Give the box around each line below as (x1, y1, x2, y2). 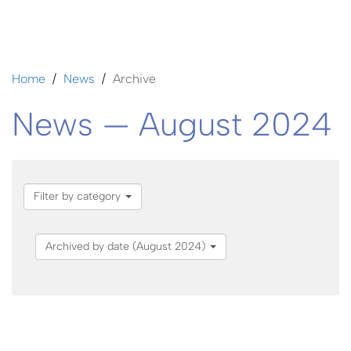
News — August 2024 (12, 103, 332, 143)
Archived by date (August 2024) (45, 239, 208, 253)
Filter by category (34, 189, 124, 203)
